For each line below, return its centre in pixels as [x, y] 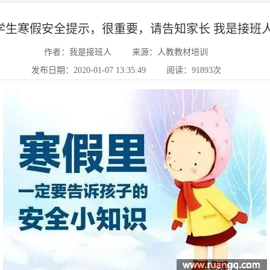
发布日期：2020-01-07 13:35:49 [88, 71]
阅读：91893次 [193, 71]
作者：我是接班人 [78, 52]
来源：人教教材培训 [170, 52]
